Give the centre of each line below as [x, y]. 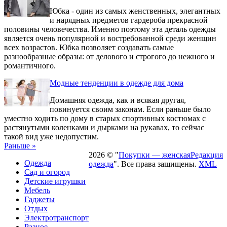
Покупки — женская [155, 155]
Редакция [207, 155]
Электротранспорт [56, 218]
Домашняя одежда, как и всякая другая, [118, 100]
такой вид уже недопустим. [51, 137]
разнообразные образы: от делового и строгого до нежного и [109, 56]
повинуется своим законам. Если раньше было [130, 109]
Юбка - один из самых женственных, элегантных [135, 11]
